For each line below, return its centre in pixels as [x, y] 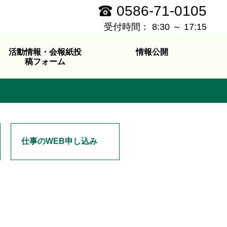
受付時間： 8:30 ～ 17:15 [155, 27]
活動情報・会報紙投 [45, 52]
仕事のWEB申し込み [59, 141]
